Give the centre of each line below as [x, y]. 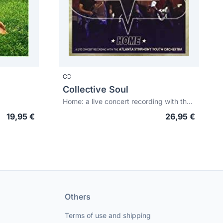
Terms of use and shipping [108, 215]
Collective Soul [96, 89]
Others [78, 197]
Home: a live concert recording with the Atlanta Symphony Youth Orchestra [190, 101]
